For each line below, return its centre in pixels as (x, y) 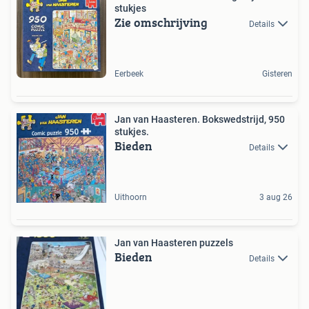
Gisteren (277, 74)
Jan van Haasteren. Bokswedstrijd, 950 (200, 119)
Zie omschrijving (161, 22)
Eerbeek (129, 74)
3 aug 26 (276, 197)
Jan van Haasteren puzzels (174, 243)
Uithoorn (131, 197)
